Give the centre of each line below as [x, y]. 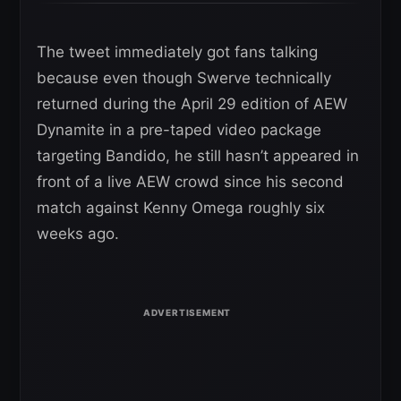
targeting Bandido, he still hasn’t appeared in [198, 156]
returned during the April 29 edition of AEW [192, 104]
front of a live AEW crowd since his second [190, 182]
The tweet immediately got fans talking [177, 52]
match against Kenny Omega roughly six [181, 208]
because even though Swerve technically [184, 78]
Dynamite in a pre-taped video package [179, 130]
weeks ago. [78, 234]
